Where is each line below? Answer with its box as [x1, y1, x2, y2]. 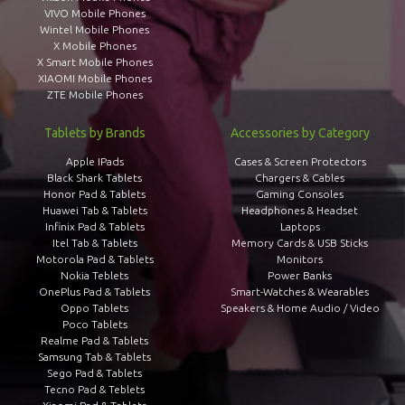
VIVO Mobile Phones [43, 6, 146, 19]
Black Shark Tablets [47, 171, 142, 184]
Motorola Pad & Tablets [35, 252, 154, 265]
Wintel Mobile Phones [40, 23, 149, 35]
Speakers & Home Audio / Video [220, 301, 380, 314]
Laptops [279, 220, 320, 232]
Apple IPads [65, 155, 124, 167]
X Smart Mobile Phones [36, 55, 153, 68]
